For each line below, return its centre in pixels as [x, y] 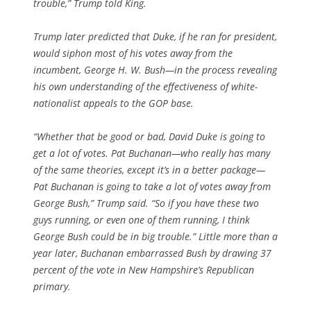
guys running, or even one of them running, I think [142, 219]
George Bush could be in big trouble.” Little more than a [155, 236]
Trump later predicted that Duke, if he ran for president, [155, 36]
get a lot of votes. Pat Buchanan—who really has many [152, 153]
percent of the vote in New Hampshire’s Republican [144, 269]
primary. [52, 286]
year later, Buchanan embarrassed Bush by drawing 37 [152, 253]
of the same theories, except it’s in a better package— [149, 169]
